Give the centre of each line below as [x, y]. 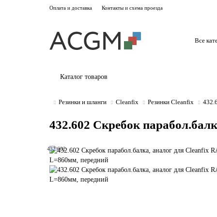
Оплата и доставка [71, 8]
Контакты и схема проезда [132, 8]
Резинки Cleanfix [171, 102]
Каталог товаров [84, 77]
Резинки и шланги [83, 102]
